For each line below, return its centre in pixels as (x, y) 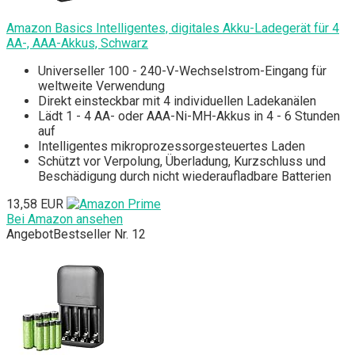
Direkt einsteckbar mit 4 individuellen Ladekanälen (177, 101)
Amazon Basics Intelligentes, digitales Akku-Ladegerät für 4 (173, 29)
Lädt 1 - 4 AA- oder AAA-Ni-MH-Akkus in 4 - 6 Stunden (189, 116)
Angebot (30, 235)
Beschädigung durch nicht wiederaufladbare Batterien (185, 177)
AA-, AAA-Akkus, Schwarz (77, 44)
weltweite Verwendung (101, 86)
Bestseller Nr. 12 (99, 235)
